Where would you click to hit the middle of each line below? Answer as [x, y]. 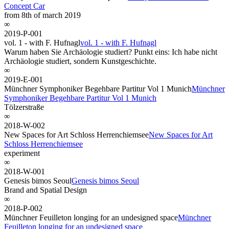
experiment [22, 153]
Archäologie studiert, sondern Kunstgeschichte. [80, 61]
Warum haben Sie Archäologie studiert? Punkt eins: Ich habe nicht [111, 52]
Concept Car [25, 6]
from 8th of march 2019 [42, 15]
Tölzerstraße [24, 107]
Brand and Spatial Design [45, 190]
